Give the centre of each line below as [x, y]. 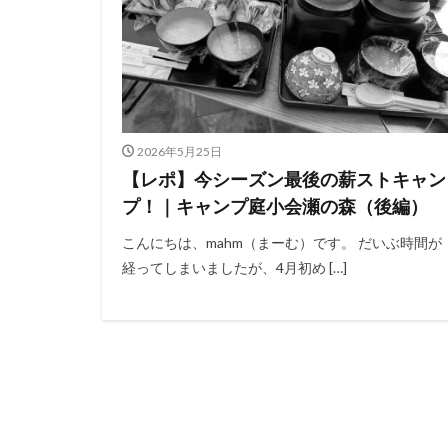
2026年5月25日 [179, 151]
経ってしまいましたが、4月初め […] [234, 267]
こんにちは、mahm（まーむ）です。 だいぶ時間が [282, 242]
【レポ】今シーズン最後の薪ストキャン [284, 178]
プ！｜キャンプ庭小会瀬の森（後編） [275, 205]
